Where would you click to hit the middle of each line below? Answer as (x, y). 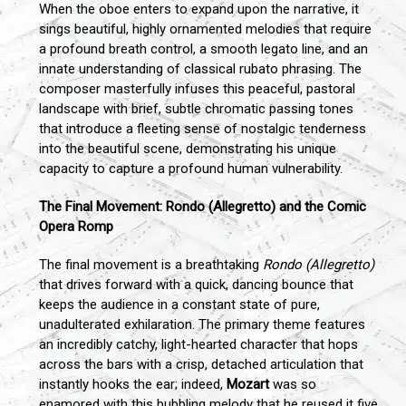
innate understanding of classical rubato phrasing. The (200, 69)
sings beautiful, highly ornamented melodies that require (205, 29)
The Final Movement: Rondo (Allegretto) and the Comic (203, 207)
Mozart (248, 385)
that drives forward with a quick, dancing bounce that (196, 285)
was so (293, 385)
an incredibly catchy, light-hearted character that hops (198, 345)
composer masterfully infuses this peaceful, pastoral (197, 89)
